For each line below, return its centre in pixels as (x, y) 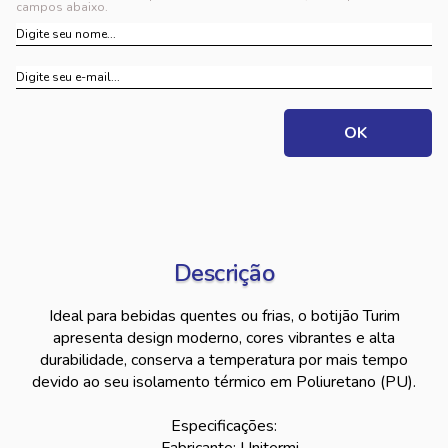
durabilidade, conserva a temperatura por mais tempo (224, 360)
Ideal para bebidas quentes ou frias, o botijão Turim (224, 316)
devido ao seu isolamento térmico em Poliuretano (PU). (224, 382)
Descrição (224, 273)
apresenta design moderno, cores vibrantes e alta (224, 338)
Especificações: (224, 426)
